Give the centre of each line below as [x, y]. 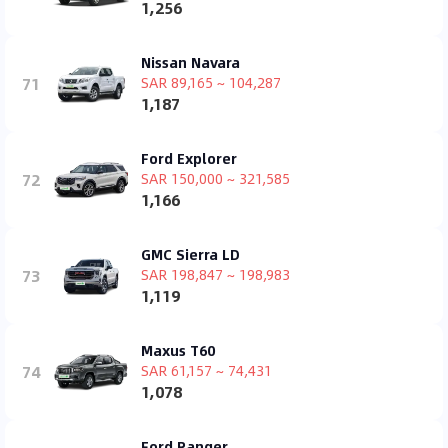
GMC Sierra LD [190, 253]
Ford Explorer [189, 157]
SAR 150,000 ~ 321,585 [215, 177]
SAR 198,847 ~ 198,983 [215, 273]
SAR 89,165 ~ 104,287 [211, 81]
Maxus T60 [178, 349]
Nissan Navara [190, 61]
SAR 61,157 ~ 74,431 [206, 369]
